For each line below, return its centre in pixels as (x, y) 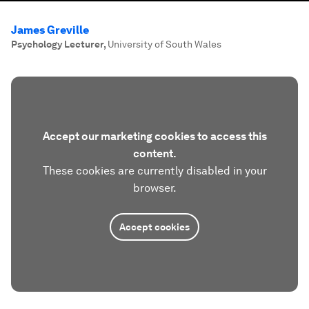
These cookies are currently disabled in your (154, 171)
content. (154, 153)
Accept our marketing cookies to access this (154, 136)
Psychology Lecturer (57, 44)
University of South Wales (165, 44)
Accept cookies (154, 227)
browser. (154, 188)
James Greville (50, 30)
